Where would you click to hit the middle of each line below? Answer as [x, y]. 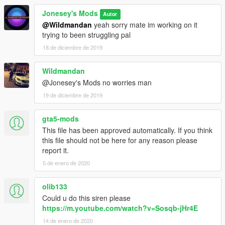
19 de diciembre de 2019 [73, 95]
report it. [55, 150]
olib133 [55, 187]
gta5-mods [61, 119]
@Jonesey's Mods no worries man [97, 83]
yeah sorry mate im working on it [145, 25]
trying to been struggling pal [86, 35]
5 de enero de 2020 [66, 163]
